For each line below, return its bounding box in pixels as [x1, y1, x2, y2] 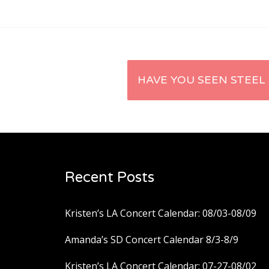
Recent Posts [65, 169, 154, 187]
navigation [127, 107, 243, 138]
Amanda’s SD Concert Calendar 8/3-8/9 [65, 233, 238, 247]
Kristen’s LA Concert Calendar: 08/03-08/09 [65, 207, 256, 220]
